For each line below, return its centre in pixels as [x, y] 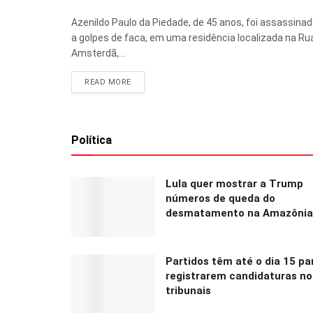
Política [92, 140]
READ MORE [108, 82]
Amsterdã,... [98, 53]
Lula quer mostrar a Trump [234, 184]
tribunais [188, 290]
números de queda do [220, 199]
